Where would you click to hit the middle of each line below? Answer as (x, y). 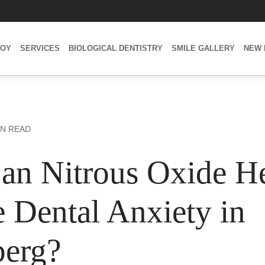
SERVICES (40, 48)
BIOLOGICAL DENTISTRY (116, 48)
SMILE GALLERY (203, 48)
